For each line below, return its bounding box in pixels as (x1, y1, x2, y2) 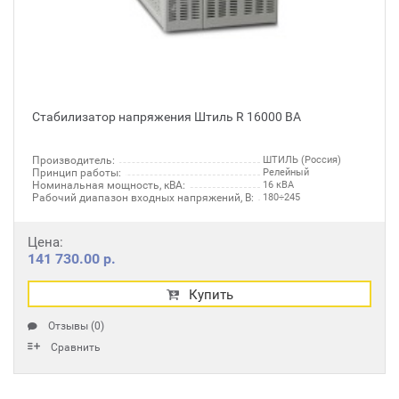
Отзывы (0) (48, 320, 104, 332)
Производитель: (32, 154, 115, 167)
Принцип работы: (32, 167, 121, 179)
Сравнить (51, 341, 101, 354)
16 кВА (263, 179, 294, 191)
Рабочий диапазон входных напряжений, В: (32, 191, 254, 204)
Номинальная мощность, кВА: (32, 179, 185, 191)
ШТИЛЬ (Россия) (263, 154, 341, 166)
